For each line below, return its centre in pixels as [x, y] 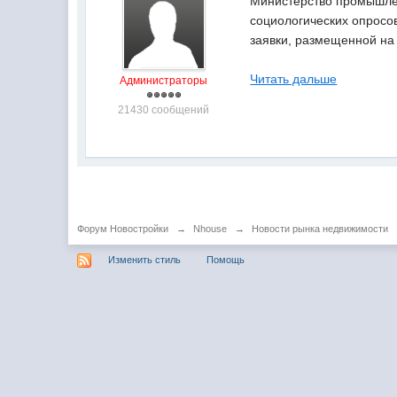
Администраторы [164, 81]
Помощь [226, 259]
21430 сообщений [164, 110]
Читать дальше [294, 79]
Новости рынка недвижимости [320, 229]
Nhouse [210, 229]
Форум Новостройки [123, 229]
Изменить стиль [145, 259]
